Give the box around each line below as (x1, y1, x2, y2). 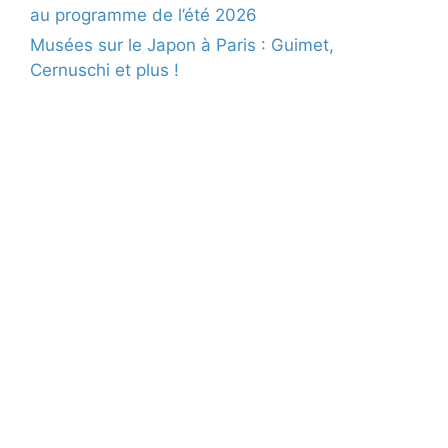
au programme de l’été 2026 (30, 5, 257, 26)
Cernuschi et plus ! (30, 60, 179, 81)
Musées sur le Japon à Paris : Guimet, (30, 35, 334, 56)
